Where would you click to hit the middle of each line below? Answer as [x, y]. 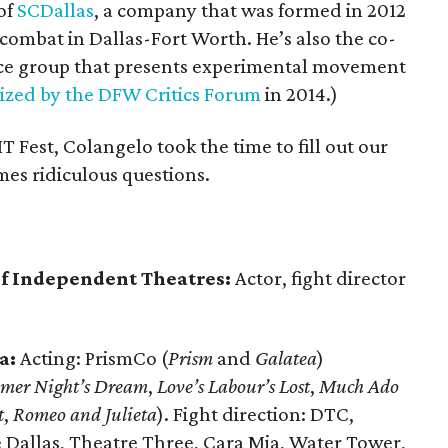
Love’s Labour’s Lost [233, 386]
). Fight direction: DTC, [255, 414]
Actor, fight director [318, 278]
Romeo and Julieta [85, 414]
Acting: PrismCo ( [92, 358]
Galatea [286, 358]
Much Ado [359, 386]
